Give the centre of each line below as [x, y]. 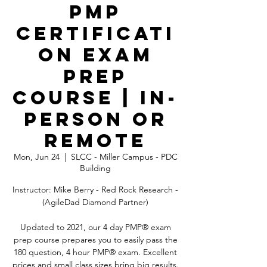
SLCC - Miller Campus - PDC [124, 157]
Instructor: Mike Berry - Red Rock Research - [95, 190]
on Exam [95, 55]
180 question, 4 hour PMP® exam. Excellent [95, 252]
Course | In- [95, 98]
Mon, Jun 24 [36, 157]
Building [95, 168]
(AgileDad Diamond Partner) [95, 202]
